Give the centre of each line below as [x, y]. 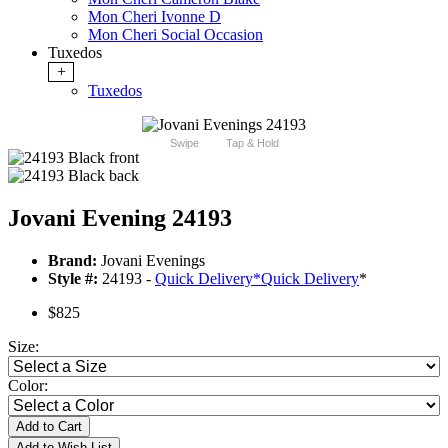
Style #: [73, 279]
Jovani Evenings [151, 261]
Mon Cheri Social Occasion [175, 35]
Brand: [72, 261]
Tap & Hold [252, 143]
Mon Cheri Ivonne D [154, 17]
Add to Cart [49, 427]
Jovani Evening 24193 [120, 218]
